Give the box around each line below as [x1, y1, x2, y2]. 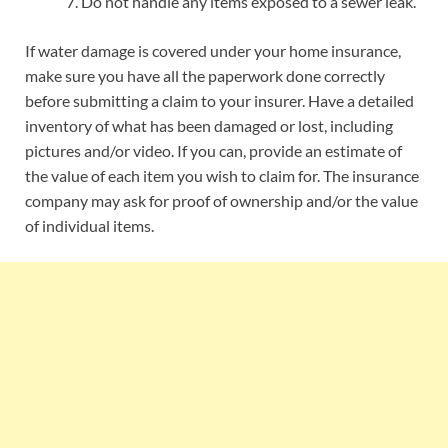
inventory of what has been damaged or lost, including [25, 115, 393, 135]
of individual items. [25, 215, 154, 235]
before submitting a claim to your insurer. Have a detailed [25, 90, 414, 110]
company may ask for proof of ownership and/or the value [25, 190, 418, 210]
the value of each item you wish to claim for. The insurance [25, 165, 419, 185]
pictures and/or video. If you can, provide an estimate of [25, 140, 402, 160]
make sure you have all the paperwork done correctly [25, 65, 385, 85]
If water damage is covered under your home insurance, [25, 40, 401, 60]
